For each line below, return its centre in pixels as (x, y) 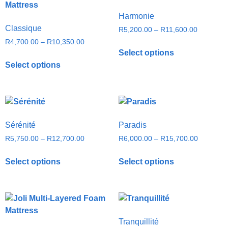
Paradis (132, 125)
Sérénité (20, 125)
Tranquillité (138, 221)
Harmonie (136, 16)
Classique (23, 28)
